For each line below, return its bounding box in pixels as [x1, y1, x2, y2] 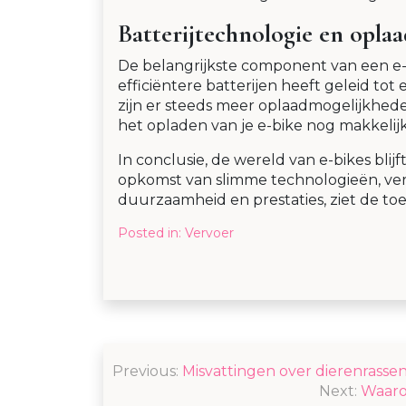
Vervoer [185, 225, 234, 242]
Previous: [112, 362, 179, 381]
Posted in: [118, 225, 185, 242]
